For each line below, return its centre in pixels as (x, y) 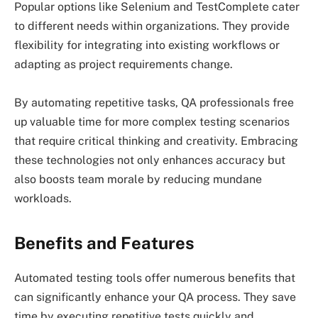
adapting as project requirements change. (124, 65)
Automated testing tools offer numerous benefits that (155, 278)
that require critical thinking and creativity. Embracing (156, 141)
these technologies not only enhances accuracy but (150, 160)
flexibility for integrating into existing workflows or (147, 45)
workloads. (43, 199)
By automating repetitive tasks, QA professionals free (154, 103)
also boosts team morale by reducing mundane (138, 180)
